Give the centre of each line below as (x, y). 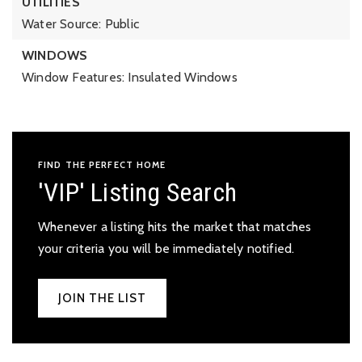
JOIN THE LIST (102, 298)
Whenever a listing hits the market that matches (175, 227)
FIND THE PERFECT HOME (102, 165)
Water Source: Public (80, 24)
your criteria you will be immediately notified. (166, 248)
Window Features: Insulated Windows (130, 77)
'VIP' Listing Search (137, 192)
